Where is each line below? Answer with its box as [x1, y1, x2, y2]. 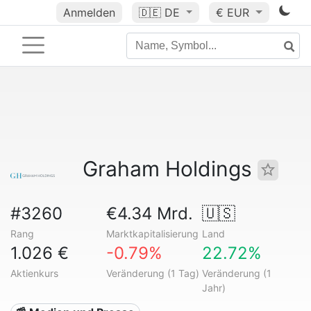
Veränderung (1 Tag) [106, 267, 199, 279]
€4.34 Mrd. [106, 203, 193, 224]
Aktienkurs [10, 267, 58, 279]
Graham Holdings [83, 156, 258, 181]
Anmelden [62, 6, 115, 19]
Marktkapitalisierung [106, 228, 199, 239]
